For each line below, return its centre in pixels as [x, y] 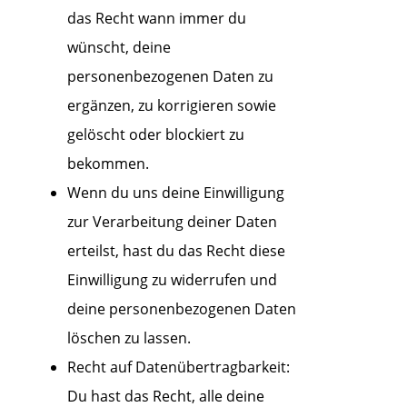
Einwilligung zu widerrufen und [172, 280]
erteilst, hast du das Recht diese [176, 251]
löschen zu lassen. [129, 338]
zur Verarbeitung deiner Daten [172, 222]
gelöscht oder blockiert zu [155, 134]
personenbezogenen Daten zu [170, 76]
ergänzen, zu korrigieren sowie [171, 105]
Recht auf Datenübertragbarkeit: [178, 367]
